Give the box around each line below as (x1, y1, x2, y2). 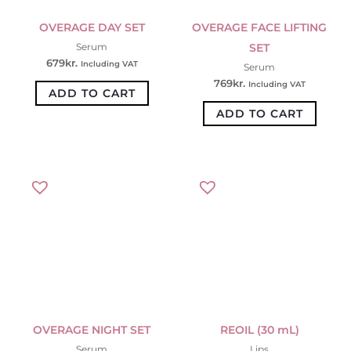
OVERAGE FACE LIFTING (192, 20, 327, 35)
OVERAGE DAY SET (38, 20, 145, 35)
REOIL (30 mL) (219, 322, 299, 337)
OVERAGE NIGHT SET (33, 322, 150, 337)
